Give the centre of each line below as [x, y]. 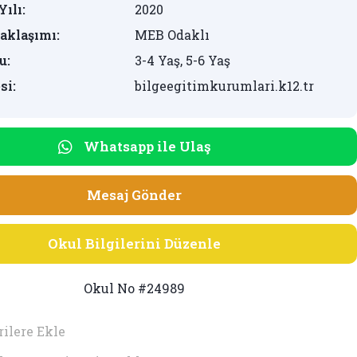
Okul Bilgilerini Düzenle [135, 244]
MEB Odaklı [172, 35]
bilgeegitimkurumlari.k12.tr [224, 86]
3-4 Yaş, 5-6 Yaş [182, 60]
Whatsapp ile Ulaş [147, 146]
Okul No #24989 [135, 288]
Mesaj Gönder [135, 195]
